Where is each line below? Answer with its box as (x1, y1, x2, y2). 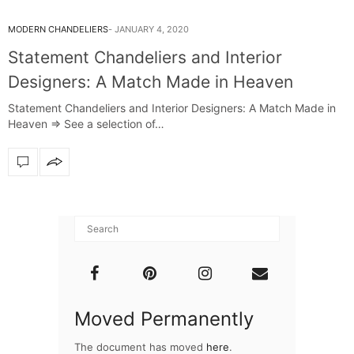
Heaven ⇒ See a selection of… (8, 116, 164, 130)
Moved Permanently (74, 307, 254, 330)
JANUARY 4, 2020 (115, 23, 189, 35)
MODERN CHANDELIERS (8, 23, 108, 35)
